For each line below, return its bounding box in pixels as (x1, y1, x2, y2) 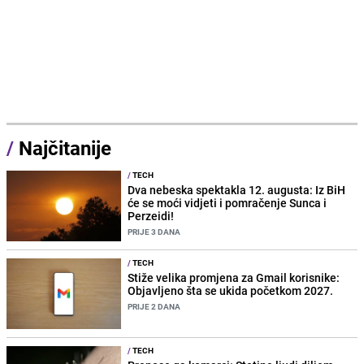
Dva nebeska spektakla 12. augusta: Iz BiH (128, 181, 346, 197)
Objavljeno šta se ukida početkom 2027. (128, 282, 334, 298)
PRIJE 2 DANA (128, 300, 181, 312)
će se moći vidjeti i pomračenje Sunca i (128, 194, 327, 210)
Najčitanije (19, 134, 111, 161)
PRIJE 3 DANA (128, 225, 181, 237)
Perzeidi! (128, 207, 175, 223)
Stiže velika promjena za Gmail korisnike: (128, 269, 340, 285)
